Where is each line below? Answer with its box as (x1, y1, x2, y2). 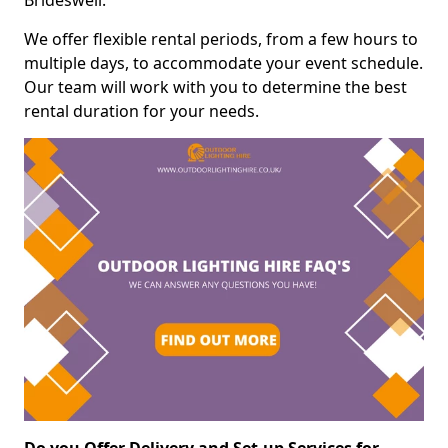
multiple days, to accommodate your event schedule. (24, 52, 423, 75)
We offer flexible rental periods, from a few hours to (24, 28, 418, 51)
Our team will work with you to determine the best (24, 76, 407, 99)
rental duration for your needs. (24, 100, 259, 123)
